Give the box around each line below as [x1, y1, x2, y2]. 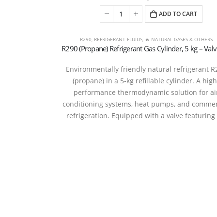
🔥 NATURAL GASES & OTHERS [144, 35, 213, 43]
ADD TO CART [159, 9, 198, 18]
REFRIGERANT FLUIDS [93, 35, 142, 43]
